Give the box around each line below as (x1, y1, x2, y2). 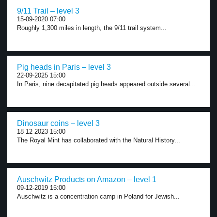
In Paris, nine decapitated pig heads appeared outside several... (17, 80, 196, 88)
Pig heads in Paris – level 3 (17, 63, 111, 71)
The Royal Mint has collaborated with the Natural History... (17, 137, 180, 144)
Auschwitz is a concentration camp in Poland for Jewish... (17, 193, 180, 200)
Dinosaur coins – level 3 (17, 119, 100, 127)
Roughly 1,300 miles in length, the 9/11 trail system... (17, 24, 167, 31)
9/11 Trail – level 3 (17, 7, 79, 15)
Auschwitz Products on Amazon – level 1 (17, 175, 156, 184)
